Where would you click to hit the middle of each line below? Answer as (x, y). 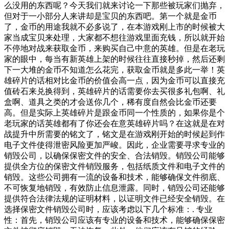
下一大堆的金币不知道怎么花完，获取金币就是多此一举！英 (114, 70)
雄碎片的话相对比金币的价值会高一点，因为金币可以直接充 (114, 81)
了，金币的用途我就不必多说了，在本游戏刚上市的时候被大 (114, 27)
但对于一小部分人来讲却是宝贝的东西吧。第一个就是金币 (110, 16)
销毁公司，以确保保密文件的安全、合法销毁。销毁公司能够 (114, 156)
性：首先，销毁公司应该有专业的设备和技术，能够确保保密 (114, 220)
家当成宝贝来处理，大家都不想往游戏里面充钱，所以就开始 (114, 38)
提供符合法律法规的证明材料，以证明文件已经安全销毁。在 (114, 199)
